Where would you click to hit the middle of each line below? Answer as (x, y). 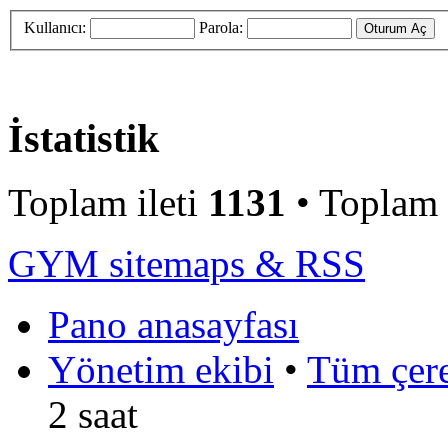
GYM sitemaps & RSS (186, 264)
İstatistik (83, 138)
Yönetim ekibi (161, 370)
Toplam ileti (108, 203)
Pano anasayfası (173, 325)
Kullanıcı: (55, 27)
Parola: (221, 27)
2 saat (93, 415)
